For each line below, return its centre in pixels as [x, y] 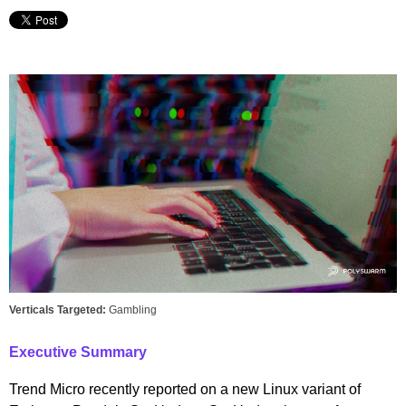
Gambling [133, 309]
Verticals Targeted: [59, 309]
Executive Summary [78, 352]
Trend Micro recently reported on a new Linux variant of [185, 389]
